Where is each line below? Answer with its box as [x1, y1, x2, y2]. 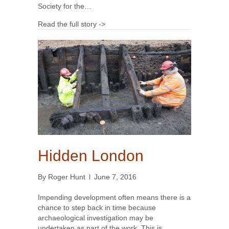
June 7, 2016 [94, 173, 136, 181]
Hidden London [38, 147, 144, 165]
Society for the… [38, 2, 91, 11]
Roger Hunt [48, 173, 85, 181]
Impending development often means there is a [38, 193, 191, 202]
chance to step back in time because [38, 203, 156, 212]
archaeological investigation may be [38, 214, 153, 222]
